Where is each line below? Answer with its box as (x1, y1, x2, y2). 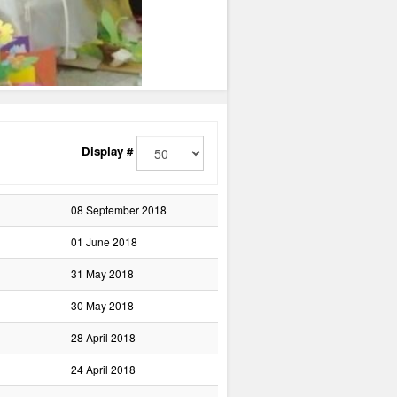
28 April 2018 (71, 330, 136, 345)
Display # (82, 143, 133, 160)
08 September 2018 (71, 202, 167, 217)
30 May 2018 (71, 298, 134, 313)
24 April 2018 (71, 362, 136, 377)
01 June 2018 (71, 234, 137, 249)
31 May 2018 (71, 266, 134, 281)
